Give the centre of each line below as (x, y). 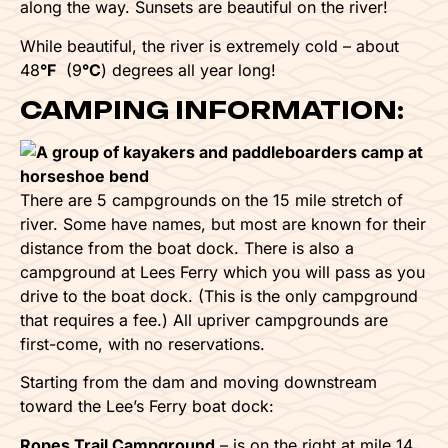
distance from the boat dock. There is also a (187, 247)
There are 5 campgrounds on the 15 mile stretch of (211, 199)
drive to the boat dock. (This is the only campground (219, 295)
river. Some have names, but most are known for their (223, 223)
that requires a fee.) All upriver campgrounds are (204, 319)
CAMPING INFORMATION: (212, 109)
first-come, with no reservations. (142, 343)
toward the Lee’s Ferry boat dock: (147, 406)
